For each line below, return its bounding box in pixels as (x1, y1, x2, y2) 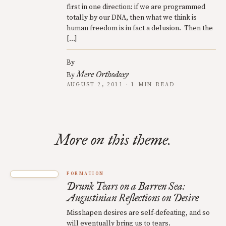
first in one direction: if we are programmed (67, 3, 205, 12)
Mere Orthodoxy (76, 70, 129, 79)
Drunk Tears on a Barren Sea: (67, 180, 185, 192)
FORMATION (67, 171, 104, 177)
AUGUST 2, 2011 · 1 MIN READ (67, 81, 175, 88)
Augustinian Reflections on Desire (67, 192, 199, 204)
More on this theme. (55, 131, 171, 149)
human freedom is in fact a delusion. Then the (67, 24, 213, 33)
